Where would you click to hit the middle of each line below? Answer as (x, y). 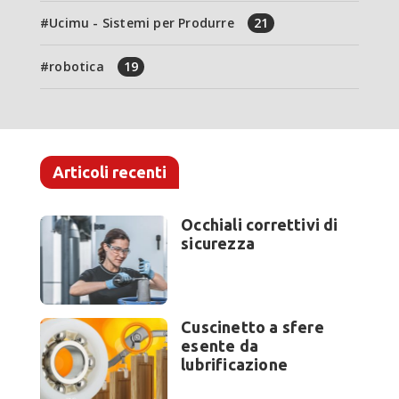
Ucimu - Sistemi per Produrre (142, 23)
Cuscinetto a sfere (252, 327)
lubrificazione (234, 365)
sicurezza (218, 244)
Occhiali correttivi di (260, 225)
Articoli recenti (110, 172)
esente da (220, 346)
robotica (77, 67)
